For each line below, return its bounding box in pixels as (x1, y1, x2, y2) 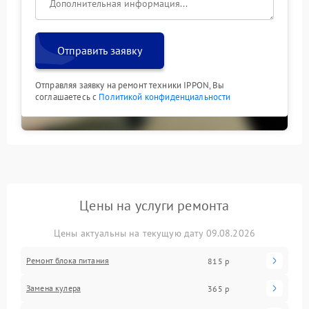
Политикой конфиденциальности (99, 91, 231, 103)
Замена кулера (26, 283, 81, 294)
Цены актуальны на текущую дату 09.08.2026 (53, 227, 256, 240)
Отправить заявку (57, 43, 142, 58)
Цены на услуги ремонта (79, 197, 230, 215)
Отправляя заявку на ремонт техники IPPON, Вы (35, 79, 225, 92)
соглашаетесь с (35, 91, 99, 103)
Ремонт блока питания (26, 255, 109, 266)
